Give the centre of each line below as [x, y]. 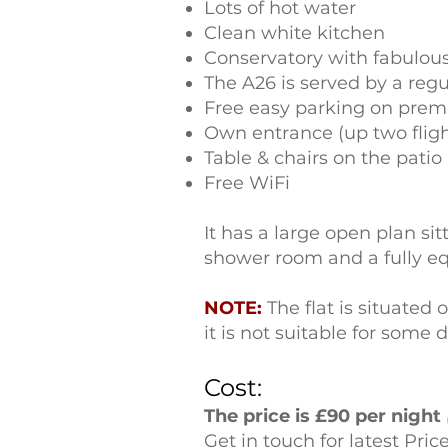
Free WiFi [247, 183]
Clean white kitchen [294, 33]
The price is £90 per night [322, 416]
